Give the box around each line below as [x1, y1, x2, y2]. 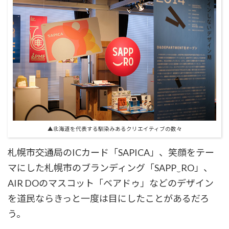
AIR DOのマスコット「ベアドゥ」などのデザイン [8, 177, 214, 189]
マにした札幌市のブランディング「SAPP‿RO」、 [8, 162, 213, 173]
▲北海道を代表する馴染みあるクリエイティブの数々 [47, 125, 182, 132]
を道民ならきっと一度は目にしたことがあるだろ [8, 193, 209, 204]
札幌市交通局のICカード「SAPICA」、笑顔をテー [8, 147, 214, 158]
